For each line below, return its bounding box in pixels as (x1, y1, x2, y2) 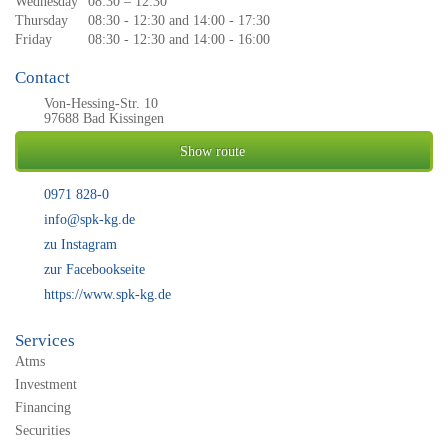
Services (15, 331, 75, 350)
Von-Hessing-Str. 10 (44, 96, 158, 111)
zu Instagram (44, 237, 117, 252)
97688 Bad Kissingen (44, 111, 164, 126)
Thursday (15, 13, 68, 28)
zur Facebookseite (44, 262, 145, 277)
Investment (15, 377, 77, 392)
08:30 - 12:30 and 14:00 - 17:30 (88, 13, 270, 28)
